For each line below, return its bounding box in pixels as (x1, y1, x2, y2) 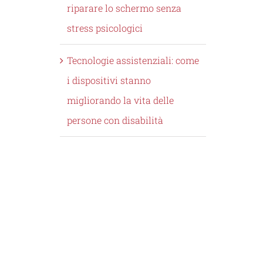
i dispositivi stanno (66, 74, 151, 87)
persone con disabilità (66, 114, 163, 127)
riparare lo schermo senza (66, 2, 181, 15)
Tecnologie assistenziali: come (66, 54, 199, 67)
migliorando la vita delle (66, 94, 174, 107)
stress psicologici (66, 22, 143, 35)
